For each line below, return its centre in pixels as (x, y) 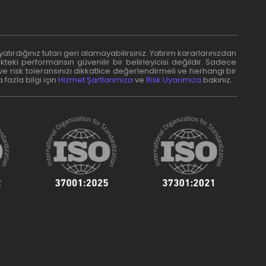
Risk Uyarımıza (173, 80)
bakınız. (216, 80)
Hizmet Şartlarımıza (95, 80)
